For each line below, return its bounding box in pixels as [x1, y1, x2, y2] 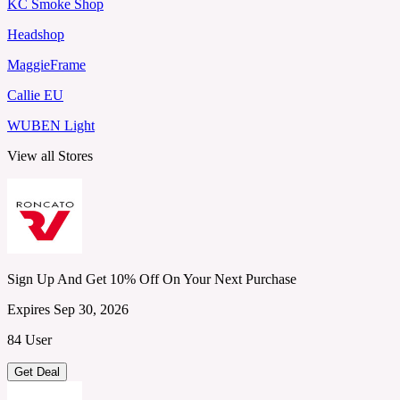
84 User [7, 331, 52, 347]
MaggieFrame [7, 56, 86, 72]
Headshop [7, 26, 64, 42]
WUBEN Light [7, 117, 95, 133]
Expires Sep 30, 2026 [7, 301, 129, 317]
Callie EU [7, 87, 63, 103]
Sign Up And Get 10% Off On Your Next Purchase [7, 271, 296, 287]
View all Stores [7, 147, 93, 163]
